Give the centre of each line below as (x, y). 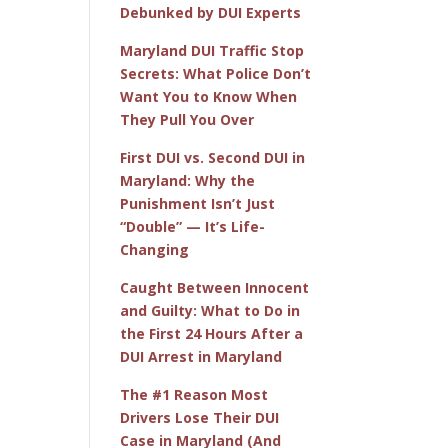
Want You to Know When (209, 96)
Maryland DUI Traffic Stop (212, 50)
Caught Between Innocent (215, 287)
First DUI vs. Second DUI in (213, 157)
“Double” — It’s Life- (193, 226)
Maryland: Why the (188, 180)
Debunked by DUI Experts (211, 12)
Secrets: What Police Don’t (216, 73)
